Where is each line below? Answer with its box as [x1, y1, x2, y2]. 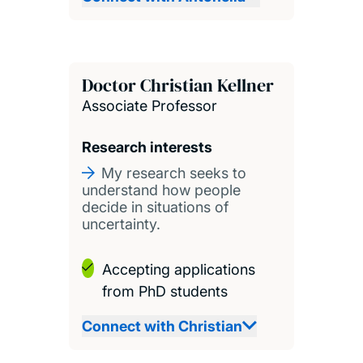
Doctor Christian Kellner [81, 72, 274, 97]
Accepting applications [101, 260, 255, 278]
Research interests [81, 138, 212, 156]
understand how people [81, 181, 241, 199]
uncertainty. [81, 215, 160, 233]
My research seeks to [100, 164, 246, 181]
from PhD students [101, 282, 228, 300]
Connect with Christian [81, 317, 242, 335]
